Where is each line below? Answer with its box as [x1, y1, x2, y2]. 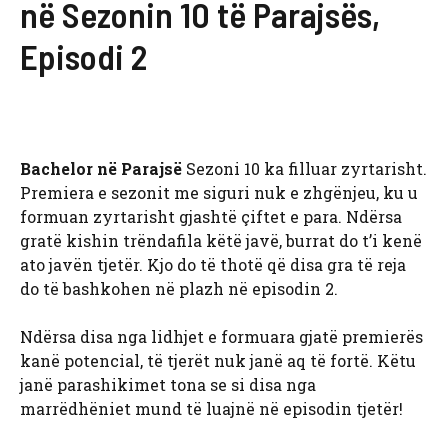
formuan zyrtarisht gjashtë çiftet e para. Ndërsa [20, 206, 402, 228]
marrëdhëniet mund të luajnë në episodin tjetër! [20, 398, 403, 420]
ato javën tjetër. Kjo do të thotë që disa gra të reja [20, 254, 406, 276]
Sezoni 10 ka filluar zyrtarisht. [182, 158, 427, 180]
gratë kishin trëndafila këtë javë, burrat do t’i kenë [20, 230, 422, 252]
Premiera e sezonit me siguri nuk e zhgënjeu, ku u [20, 182, 418, 204]
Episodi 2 [20, 35, 147, 78]
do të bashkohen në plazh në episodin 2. [20, 278, 338, 300]
